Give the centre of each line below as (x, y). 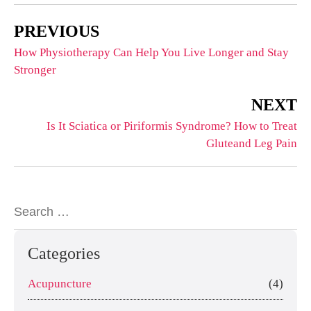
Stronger (35, 69)
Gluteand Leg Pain (252, 143)
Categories (64, 253)
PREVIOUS (57, 31)
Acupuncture (60, 283)
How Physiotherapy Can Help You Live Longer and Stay (151, 52)
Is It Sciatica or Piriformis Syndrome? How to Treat (172, 126)
